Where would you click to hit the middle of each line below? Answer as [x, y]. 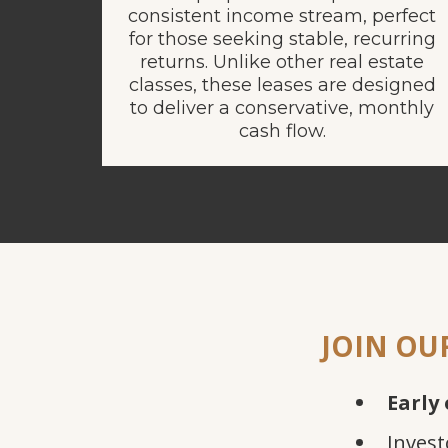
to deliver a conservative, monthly [282, 108]
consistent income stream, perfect [282, 16]
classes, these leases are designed [282, 85]
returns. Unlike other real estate [282, 62]
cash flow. [282, 131]
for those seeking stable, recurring [282, 39]
